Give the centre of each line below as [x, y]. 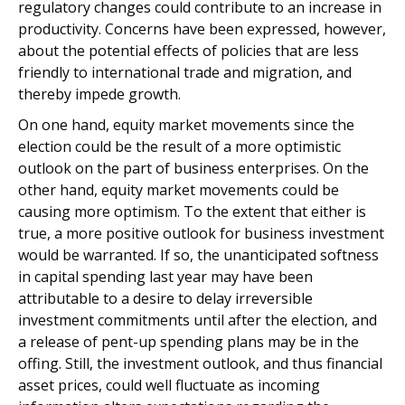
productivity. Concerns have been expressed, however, [202, 29]
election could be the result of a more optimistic [179, 146]
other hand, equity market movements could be [179, 190]
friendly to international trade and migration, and [185, 72]
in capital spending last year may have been [165, 277]
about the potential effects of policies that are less [188, 51]
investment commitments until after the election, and [198, 320]
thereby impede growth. [99, 94]
